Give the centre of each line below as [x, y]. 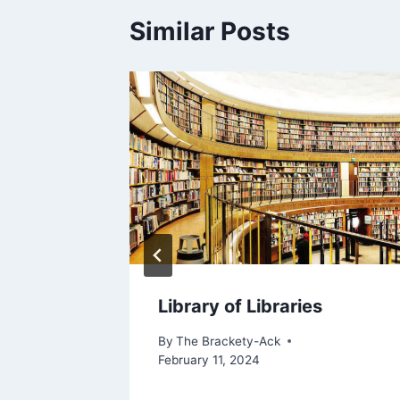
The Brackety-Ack [229, 341]
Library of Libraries [240, 306]
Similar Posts [210, 31]
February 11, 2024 [209, 359]
